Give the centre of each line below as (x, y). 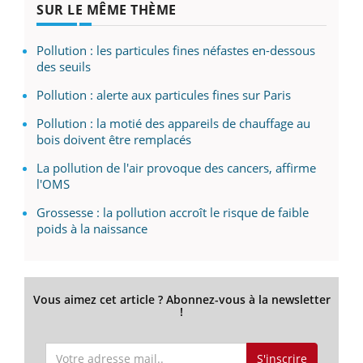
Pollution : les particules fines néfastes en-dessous (176, 50)
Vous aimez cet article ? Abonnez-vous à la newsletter (181, 299)
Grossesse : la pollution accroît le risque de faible (173, 212)
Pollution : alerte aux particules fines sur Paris (164, 94)
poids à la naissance (92, 228)
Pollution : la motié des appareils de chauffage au (173, 123)
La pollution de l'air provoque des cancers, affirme (176, 167)
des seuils (64, 66)
